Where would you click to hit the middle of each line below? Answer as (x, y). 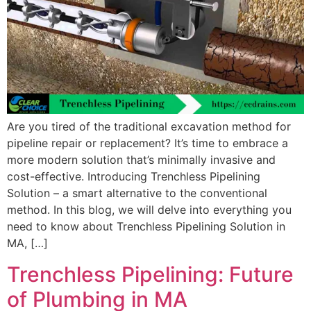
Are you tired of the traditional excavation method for (149, 127)
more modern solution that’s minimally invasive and (141, 160)
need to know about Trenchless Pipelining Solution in (146, 227)
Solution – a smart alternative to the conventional (137, 193)
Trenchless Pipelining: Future (150, 274)
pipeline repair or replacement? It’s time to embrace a (148, 143)
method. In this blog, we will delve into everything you (149, 210)
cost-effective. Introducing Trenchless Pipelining (134, 177)
